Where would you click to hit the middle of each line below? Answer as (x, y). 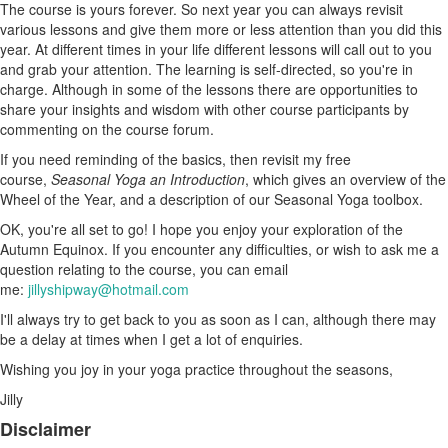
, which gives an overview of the (345, 179)
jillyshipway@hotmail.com (108, 289)
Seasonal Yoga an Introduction (148, 179)
